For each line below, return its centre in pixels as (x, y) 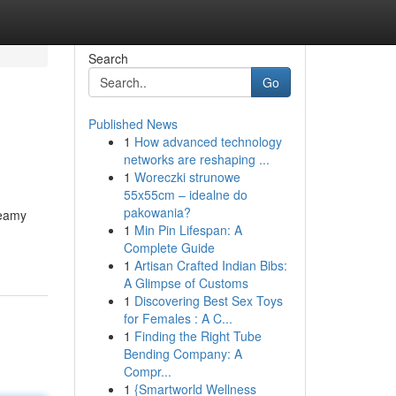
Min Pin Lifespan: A (188, 230)
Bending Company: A (183, 354)
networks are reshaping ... (196, 159)
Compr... (147, 371)
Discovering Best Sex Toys (208, 301)
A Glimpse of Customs (186, 283)
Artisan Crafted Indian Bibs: (210, 265)
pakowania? (157, 212)
